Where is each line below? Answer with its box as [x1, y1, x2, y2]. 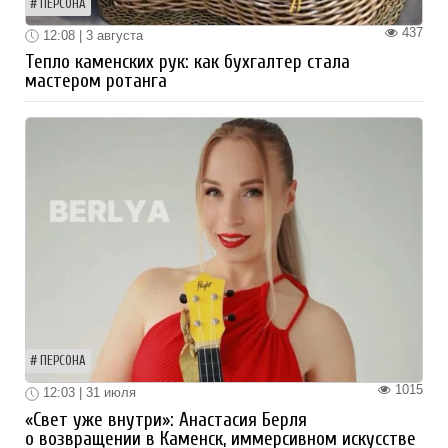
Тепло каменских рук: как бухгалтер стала [25, 51, 350, 74]
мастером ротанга [25, 70, 167, 93]
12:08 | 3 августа [39, 27, 143, 43]
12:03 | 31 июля [39, 385, 136, 401]
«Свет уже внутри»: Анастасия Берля [25, 408, 307, 431]
